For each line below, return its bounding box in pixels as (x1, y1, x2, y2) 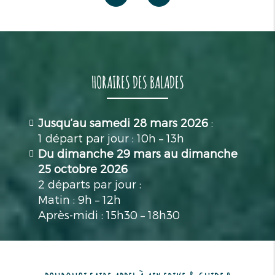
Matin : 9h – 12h (38, 192, 122, 206)
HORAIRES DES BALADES (91, 71, 184, 93)
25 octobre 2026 (38, 161, 128, 175)
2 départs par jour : (38, 177, 142, 190)
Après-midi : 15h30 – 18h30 (38, 207, 180, 221)
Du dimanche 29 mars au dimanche (38, 146, 238, 160)
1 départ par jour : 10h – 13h (38, 131, 185, 144)
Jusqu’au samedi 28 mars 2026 (38, 115, 209, 129)
